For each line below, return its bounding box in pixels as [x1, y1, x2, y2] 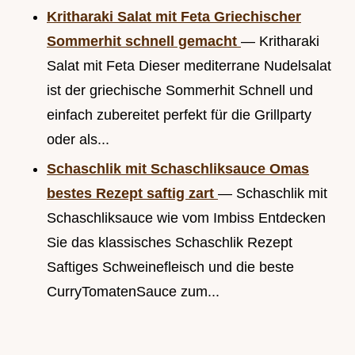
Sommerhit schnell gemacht [47, 32, 241, 49]
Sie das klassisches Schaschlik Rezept [47, 234, 292, 250]
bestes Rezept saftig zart [47, 185, 218, 201]
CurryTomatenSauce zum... [47, 283, 219, 300]
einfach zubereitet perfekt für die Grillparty [47, 106, 311, 123]
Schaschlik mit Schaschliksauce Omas [47, 160, 309, 177]
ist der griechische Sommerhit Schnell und [47, 82, 313, 98]
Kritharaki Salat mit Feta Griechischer [47, 8, 301, 25]
